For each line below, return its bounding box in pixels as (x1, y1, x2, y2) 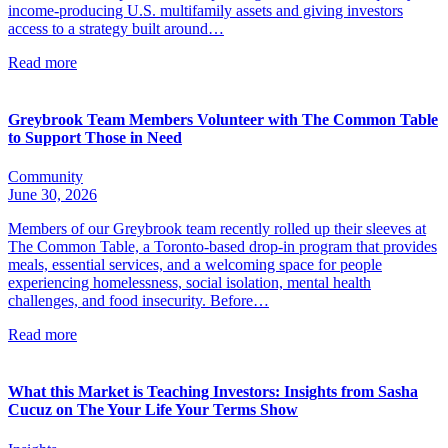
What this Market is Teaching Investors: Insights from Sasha (8, 383, 418, 401)
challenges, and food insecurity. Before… (8, 292, 269, 310)
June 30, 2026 (8, 186, 97, 204)
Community (8, 168, 83, 186)
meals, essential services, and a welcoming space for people (8, 256, 382, 274)
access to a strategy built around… (8, 19, 224, 37)
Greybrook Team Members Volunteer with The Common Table (8, 110, 438, 128)
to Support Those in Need (8, 128, 182, 146)
